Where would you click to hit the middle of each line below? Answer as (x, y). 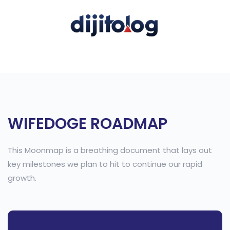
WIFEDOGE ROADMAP (88, 124)
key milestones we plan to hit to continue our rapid (105, 164)
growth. (22, 178)
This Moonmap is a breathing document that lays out (110, 150)
